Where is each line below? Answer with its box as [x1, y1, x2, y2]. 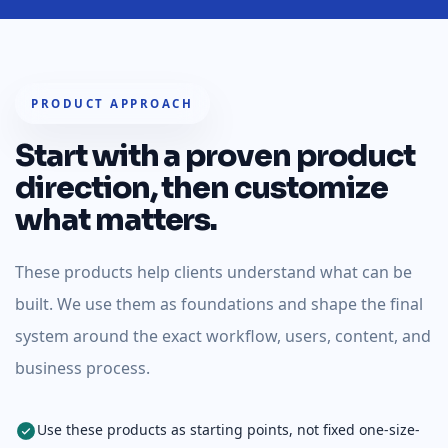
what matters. [15, 200, 218, 239]
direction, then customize [15, 168, 388, 207]
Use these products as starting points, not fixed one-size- [37, 419, 420, 439]
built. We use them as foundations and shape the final [15, 292, 423, 315]
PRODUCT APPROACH [31, 95, 194, 111]
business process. [15, 356, 150, 379]
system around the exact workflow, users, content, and [15, 324, 431, 347]
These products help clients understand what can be [15, 260, 412, 283]
